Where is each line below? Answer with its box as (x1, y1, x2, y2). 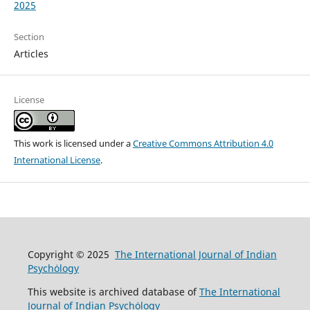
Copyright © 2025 (27, 248, 115, 262)
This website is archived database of (27, 285, 199, 299)
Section (13, 30, 44, 44)
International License (13, 154, 100, 167)
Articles (13, 47, 48, 61)
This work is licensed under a (13, 137, 133, 150)
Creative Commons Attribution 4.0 (132, 137, 273, 150)
